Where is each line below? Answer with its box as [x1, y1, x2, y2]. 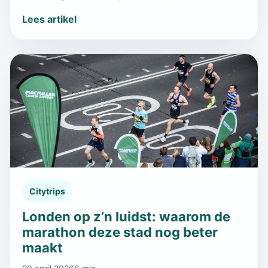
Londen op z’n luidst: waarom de [22, 208, 230, 224]
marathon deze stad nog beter [22, 224, 218, 240]
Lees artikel [22, 13, 77, 25]
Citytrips [29, 185, 65, 196]
